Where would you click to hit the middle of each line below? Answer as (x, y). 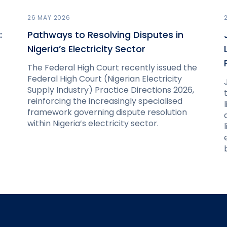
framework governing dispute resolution (107, 112)
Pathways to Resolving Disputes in (105, 34)
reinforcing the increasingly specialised (105, 101)
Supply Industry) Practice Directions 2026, (111, 90)
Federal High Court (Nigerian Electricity (105, 79)
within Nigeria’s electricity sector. (93, 123)
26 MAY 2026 (49, 17)
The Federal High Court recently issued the (112, 67)
